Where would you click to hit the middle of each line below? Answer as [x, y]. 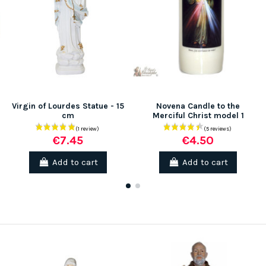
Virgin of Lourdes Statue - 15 [68, 106]
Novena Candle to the [198, 106]
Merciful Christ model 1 [198, 116]
